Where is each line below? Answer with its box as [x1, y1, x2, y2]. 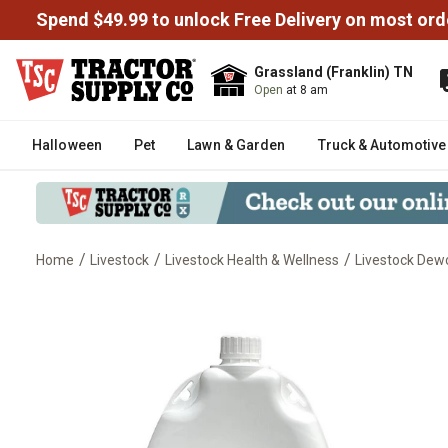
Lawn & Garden [187, 137, 286, 153]
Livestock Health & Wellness [165, 251, 339, 268]
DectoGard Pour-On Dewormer [35, 282, 421, 316]
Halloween [32, 137, 102, 153]
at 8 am [286, 83, 328, 97]
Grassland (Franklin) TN [254, 64, 413, 80]
